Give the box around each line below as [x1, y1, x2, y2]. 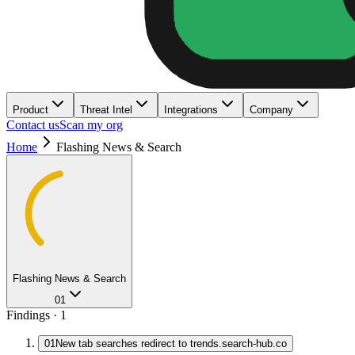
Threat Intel [80, 104, 132, 116]
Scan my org [59, 118, 123, 132]
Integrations [164, 104, 218, 116]
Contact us [6, 118, 59, 132]
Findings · [6, 308, 60, 322]
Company [250, 104, 293, 116]
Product [13, 104, 48, 116]
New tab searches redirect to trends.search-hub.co [55, 338, 287, 349]
